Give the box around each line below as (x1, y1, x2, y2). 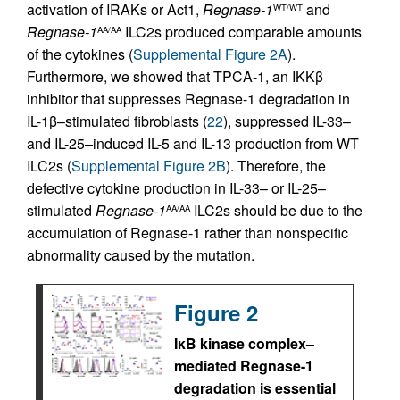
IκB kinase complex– (174, 333, 314, 354)
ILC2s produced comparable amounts (121, 21, 362, 43)
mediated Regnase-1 (174, 355, 313, 377)
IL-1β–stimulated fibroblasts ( (27, 111, 207, 132)
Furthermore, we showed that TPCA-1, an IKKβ (27, 66, 323, 87)
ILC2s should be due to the (190, 200, 362, 221)
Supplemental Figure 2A (133, 44, 287, 65)
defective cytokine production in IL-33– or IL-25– (27, 178, 326, 199)
